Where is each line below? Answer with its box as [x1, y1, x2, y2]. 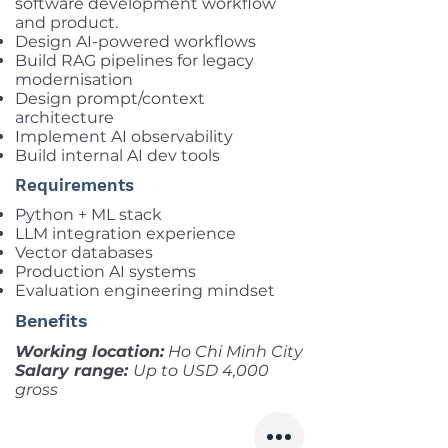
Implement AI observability [15, 127, 233, 146]
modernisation [15, 70, 133, 89]
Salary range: [15, 361, 133, 380]
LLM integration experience [15, 224, 236, 243]
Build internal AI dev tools [15, 146, 220, 165]
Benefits [15, 310, 88, 331]
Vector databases [15, 243, 153, 262]
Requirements [15, 175, 134, 195]
